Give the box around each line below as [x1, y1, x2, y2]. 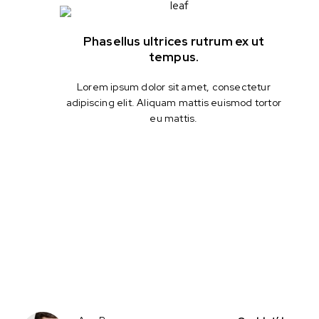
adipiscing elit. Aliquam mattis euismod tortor [66, 95, 282, 109]
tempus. [148, 48, 199, 65]
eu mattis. [150, 111, 198, 125]
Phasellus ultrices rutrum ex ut [83, 33, 265, 49]
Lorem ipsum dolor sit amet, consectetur [77, 80, 271, 93]
